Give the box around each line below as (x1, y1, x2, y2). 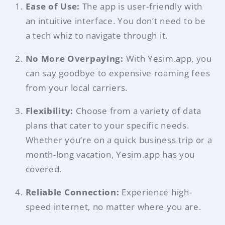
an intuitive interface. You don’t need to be (25, 15, 206, 27)
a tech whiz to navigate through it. (25, 29, 168, 41)
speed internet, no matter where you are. (25, 200, 201, 212)
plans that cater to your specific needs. (25, 119, 189, 131)
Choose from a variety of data (73, 104, 201, 117)
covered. (25, 163, 62, 175)
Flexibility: (25, 104, 73, 117)
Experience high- (119, 186, 192, 198)
